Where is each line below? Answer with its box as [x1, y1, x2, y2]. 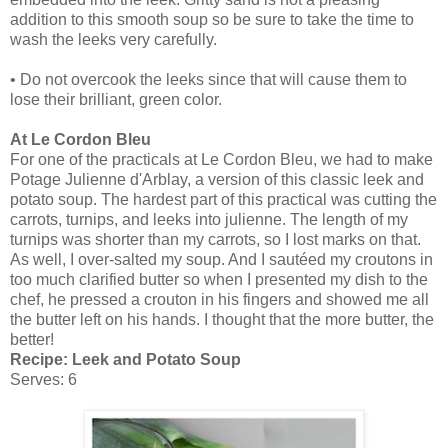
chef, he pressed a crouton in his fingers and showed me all [10, 290, 429, 308]
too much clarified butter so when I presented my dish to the [10, 270, 428, 288]
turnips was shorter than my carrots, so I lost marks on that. [10, 230, 421, 248]
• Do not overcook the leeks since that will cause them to [10, 70, 407, 88]
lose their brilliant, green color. [10, 90, 222, 108]
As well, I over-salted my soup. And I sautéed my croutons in [10, 250, 433, 268]
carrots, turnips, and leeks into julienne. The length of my [10, 210, 408, 228]
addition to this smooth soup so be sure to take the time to [10, 10, 414, 28]
